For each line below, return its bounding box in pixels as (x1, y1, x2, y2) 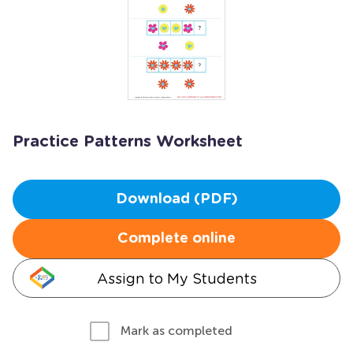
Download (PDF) (115, 192, 238, 206)
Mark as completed (121, 323, 232, 338)
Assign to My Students (96, 270, 257, 287)
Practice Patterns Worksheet (13, 134, 243, 150)
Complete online (117, 232, 236, 246)
